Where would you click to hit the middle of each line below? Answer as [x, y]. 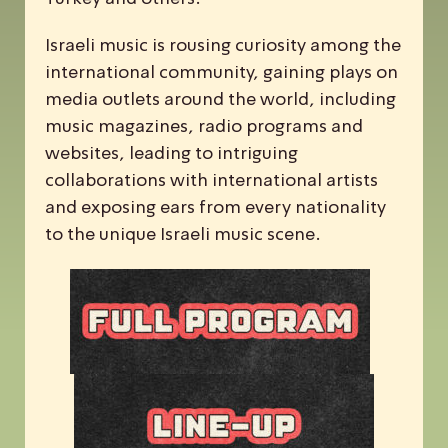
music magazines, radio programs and [204, 127]
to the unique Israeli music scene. [183, 235]
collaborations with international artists [211, 181]
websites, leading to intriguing [171, 154]
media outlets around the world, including [220, 100]
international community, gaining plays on [221, 73]
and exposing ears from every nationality [215, 208]
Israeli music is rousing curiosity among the [223, 46]
